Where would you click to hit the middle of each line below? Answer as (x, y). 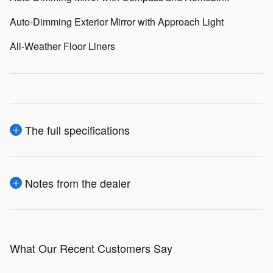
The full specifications (77, 130)
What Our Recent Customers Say (91, 248)
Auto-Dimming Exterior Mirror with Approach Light (117, 22)
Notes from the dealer (78, 183)
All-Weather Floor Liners (62, 46)
